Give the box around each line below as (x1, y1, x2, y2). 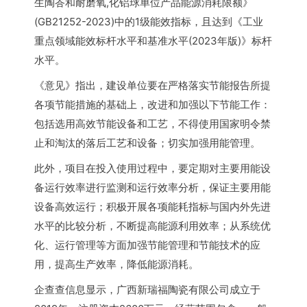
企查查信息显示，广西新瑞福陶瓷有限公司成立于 (34, 283, 260, 296)
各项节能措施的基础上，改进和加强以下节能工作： (34, 98, 271, 111)
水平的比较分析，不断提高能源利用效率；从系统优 (34, 219, 271, 232)
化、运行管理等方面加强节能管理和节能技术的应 (34, 238, 260, 251)
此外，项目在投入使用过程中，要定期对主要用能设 (34, 162, 271, 175)
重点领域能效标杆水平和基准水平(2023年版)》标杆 (34, 34, 272, 47)
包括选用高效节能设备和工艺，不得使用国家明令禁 (34, 117, 271, 130)
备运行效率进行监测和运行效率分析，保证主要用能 (34, 181, 271, 194)
